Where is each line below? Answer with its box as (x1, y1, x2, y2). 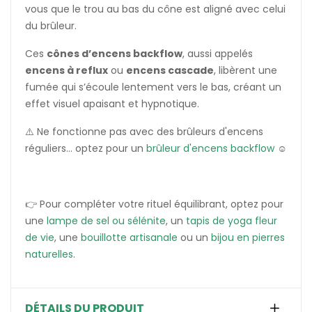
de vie (25, 230, 54, 244)
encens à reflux (25, 63, 108, 77)
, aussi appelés (182, 46, 253, 61)
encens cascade (126, 63, 214, 77)
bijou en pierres (211, 230, 285, 244)
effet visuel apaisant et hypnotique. (25, 96, 199, 111)
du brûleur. (25, 18, 77, 33)
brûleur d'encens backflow (146, 141, 274, 155)
